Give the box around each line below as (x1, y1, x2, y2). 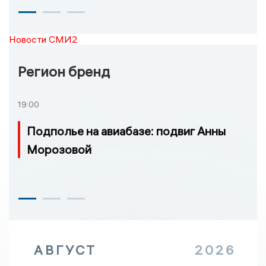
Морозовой (27, 142, 91, 157)
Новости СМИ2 (9, 33, 78, 46)
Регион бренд (18, 62, 110, 81)
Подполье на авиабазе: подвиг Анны (27, 123, 226, 139)
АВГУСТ (34, 242, 97, 259)
